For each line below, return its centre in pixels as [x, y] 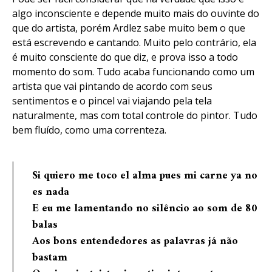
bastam [50, 258]
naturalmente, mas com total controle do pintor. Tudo [135, 115]
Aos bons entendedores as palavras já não [135, 241]
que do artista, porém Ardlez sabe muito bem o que [129, 28]
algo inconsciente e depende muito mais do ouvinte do [136, 13]
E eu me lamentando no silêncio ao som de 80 [145, 209]
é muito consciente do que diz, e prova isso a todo [125, 57]
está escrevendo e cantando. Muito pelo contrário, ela [134, 42]
